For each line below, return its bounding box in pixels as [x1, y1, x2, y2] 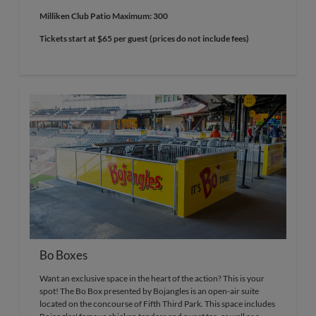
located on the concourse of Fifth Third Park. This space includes [39, 298, 275, 309]
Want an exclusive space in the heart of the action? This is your [39, 272, 265, 284]
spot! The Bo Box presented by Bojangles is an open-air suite [39, 285, 259, 296]
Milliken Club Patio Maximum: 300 [39, 10, 168, 21]
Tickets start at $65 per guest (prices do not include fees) [39, 32, 249, 44]
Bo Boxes [39, 248, 87, 262]
